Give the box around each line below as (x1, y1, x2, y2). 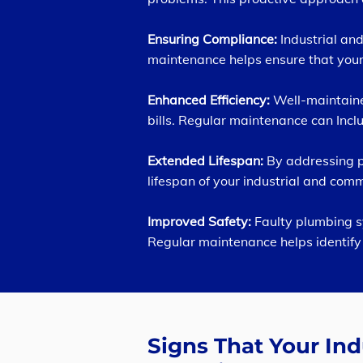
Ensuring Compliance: (147, 31, 280, 47)
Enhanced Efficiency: (147, 92, 273, 108)
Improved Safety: (147, 213, 251, 229)
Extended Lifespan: (147, 152, 263, 169)
